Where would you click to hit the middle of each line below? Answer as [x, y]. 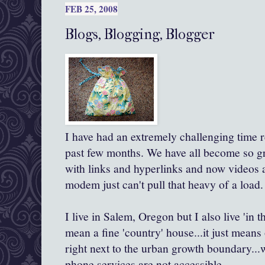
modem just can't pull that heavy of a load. [164, 185]
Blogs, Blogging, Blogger [140, 35]
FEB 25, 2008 [91, 9]
